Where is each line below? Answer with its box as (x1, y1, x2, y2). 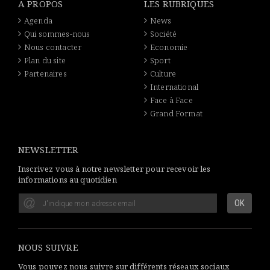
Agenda (24, 15, 52, 27)
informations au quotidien (18, 174, 117, 186)
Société (150, 28, 177, 40)
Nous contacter (24, 42, 82, 53)
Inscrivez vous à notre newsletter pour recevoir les (18, 163, 211, 175)
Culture (150, 68, 177, 80)
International (150, 81, 198, 93)
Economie (150, 42, 188, 53)
